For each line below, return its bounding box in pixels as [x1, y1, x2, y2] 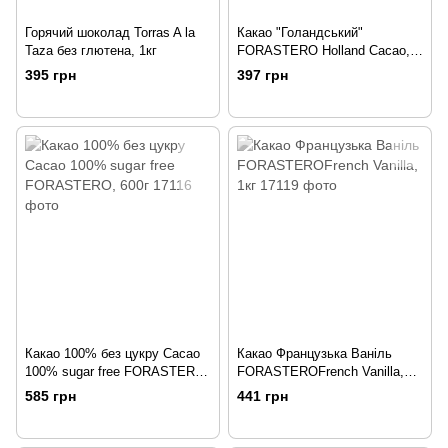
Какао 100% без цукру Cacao [25, 345, 200, 361]
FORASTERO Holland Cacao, [237, 42, 410, 58]
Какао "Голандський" [237, 24, 363, 40]
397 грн [237, 66, 288, 83]
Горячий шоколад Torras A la [25, 24, 195, 40]
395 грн [25, 66, 76, 83]
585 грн [25, 388, 76, 405]
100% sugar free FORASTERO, [25, 363, 209, 379]
